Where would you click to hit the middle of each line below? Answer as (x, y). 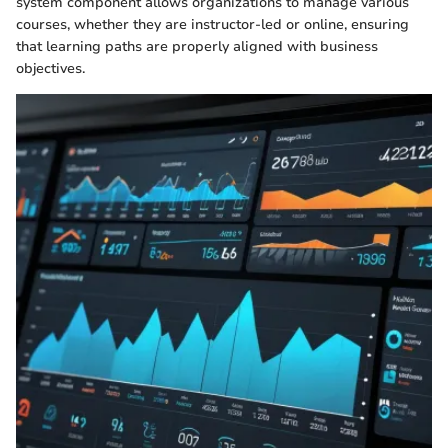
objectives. (50, 69)
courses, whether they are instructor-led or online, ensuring (212, 25)
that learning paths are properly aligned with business (197, 47)
